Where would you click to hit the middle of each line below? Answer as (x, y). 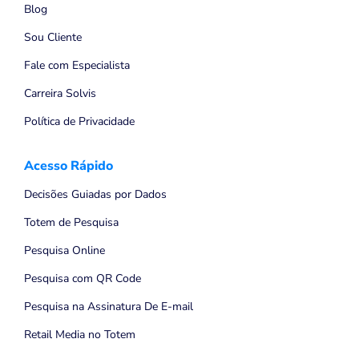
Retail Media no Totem (80, 335)
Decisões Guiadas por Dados (95, 195)
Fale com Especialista (77, 66)
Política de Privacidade (79, 122)
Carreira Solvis (60, 94)
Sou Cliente (53, 38)
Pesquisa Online (65, 251)
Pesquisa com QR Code (83, 279)
